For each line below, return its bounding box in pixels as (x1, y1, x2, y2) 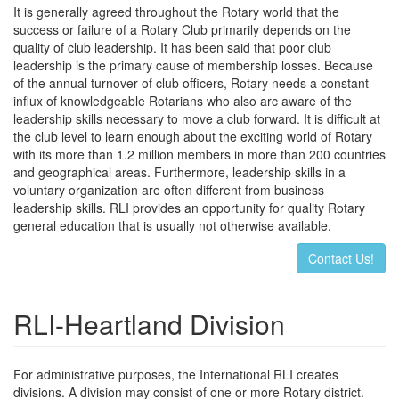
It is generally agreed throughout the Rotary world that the (13, 3, 339, 20)
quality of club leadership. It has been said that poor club (13, 38, 331, 56)
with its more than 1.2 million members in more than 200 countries (13, 145, 386, 163)
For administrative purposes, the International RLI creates (13, 365, 338, 383)
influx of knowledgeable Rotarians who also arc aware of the (13, 92, 352, 110)
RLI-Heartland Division (13, 305, 285, 343)
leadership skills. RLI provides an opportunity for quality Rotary (13, 199, 365, 216)
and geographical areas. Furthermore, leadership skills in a (13, 163, 346, 181)
